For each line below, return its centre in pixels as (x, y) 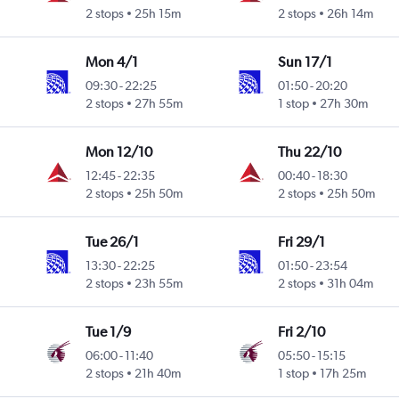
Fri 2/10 (301, 332)
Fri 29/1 (301, 242)
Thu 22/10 (309, 152)
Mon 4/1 (112, 62)
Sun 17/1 (305, 62)
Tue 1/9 (109, 332)
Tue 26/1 (113, 242)
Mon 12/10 (119, 152)
